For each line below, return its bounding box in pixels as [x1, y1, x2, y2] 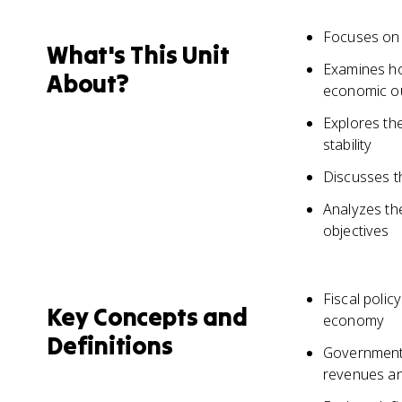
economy [323, 310, 385, 330]
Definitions [47, 330, 173, 361]
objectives [323, 221, 389, 240]
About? [47, 68, 129, 99]
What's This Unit [47, 39, 230, 70]
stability [323, 135, 372, 154]
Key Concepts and [47, 301, 248, 332]
